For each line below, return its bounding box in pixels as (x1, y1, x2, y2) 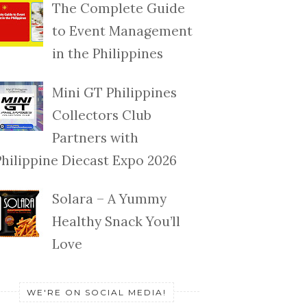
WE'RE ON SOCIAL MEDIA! (27, 287, 167, 298)
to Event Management (51, 23, 193, 40)
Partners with (51, 129, 138, 146)
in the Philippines (51, 45, 163, 62)
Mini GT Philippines (51, 84, 177, 101)
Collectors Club (51, 106, 151, 123)
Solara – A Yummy (51, 191, 167, 208)
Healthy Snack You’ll (51, 213, 180, 230)
